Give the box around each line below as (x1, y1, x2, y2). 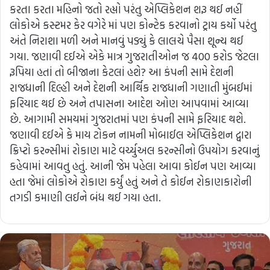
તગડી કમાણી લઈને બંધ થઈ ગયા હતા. (10, 189, 161, 206)
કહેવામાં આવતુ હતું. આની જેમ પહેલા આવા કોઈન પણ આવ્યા (10, 158, 256, 175)
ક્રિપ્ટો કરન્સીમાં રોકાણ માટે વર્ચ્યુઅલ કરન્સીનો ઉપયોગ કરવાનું (10, 142, 260, 159)
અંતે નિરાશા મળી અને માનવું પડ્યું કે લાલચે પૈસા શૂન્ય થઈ (10, 33, 243, 49)
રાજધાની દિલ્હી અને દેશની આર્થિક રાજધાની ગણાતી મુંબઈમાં (10, 80, 253, 96)
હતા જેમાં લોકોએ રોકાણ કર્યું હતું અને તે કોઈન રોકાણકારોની (10, 174, 252, 190)
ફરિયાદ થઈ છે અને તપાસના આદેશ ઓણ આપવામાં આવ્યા (10, 95, 249, 112)
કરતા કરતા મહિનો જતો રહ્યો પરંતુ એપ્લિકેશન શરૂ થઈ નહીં (10, 1, 242, 18)
